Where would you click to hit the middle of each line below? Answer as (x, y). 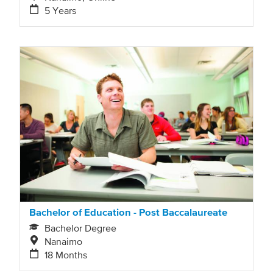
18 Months (66, 254)
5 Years (61, 10)
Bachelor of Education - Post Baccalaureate (128, 212)
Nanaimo (64, 241)
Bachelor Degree (81, 228)
